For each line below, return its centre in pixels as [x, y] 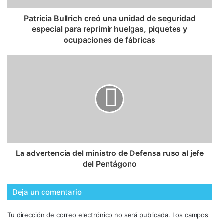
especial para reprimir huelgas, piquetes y [109, 29]
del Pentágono [109, 164]
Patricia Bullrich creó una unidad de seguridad [109, 18]
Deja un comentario [47, 192]
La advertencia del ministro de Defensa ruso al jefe [109, 153]
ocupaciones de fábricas [109, 40]
